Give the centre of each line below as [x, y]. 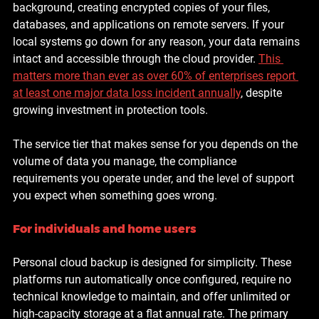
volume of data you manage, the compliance [126, 161]
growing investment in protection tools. [110, 110]
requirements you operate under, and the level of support [155, 178]
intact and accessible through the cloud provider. [136, 58]
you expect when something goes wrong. [115, 195]
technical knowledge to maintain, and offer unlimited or [153, 296]
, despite [263, 93]
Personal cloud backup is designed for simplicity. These [153, 262]
